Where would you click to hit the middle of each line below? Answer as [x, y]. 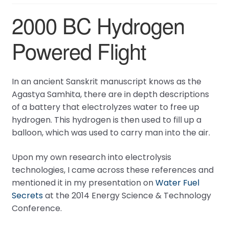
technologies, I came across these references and [112, 170]
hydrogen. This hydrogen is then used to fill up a [106, 120]
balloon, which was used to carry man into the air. [111, 132]
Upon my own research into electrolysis [91, 157]
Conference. [37, 208]
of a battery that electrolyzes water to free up [105, 107]
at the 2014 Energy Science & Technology [127, 195]
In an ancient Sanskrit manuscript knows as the [106, 81]
